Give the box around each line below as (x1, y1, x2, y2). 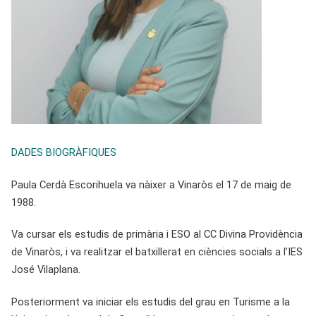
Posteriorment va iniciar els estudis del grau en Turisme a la (11, 295, 290, 308)
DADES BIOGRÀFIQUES (11, 146, 116, 159)
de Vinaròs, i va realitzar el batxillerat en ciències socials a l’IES (11, 245, 303, 259)
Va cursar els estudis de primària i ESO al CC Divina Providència (11, 228, 303, 241)
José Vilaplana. (11, 263, 80, 276)
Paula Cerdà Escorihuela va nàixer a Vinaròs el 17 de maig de (11, 178, 291, 191)
